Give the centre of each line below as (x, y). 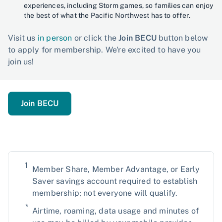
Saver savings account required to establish (115, 181)
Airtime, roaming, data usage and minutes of (116, 211)
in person (55, 38)
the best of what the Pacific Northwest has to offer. (107, 15)
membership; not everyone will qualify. (105, 193)
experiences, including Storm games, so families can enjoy (119, 5)
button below (182, 38)
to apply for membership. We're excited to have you (105, 50)
